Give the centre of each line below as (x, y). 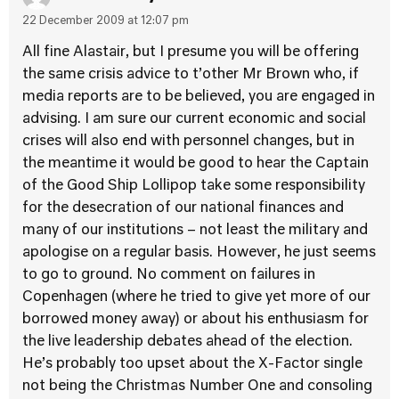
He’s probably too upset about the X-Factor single (192, 364)
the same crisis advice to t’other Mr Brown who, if (191, 75)
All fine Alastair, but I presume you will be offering (191, 53)
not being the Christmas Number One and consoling (197, 387)
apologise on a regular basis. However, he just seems (199, 253)
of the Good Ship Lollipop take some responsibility (194, 186)
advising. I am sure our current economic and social (194, 119)
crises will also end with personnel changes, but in (188, 142)
